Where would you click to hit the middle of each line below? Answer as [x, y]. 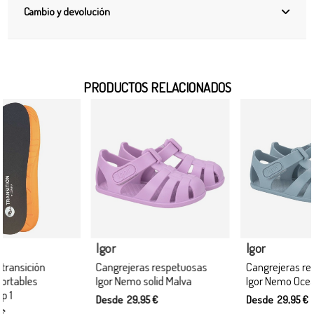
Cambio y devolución [67, 12]
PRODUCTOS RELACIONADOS [157, 87]
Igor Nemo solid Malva [67, 281]
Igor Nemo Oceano [209, 281]
